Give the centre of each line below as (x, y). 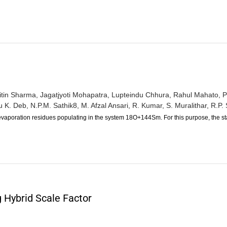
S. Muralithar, (187, 105)
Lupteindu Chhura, (141, 94)
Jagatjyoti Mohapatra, (75, 94)
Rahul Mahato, (197, 94)
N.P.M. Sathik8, (55, 105)
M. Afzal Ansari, (106, 105)
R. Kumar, (148, 105)
